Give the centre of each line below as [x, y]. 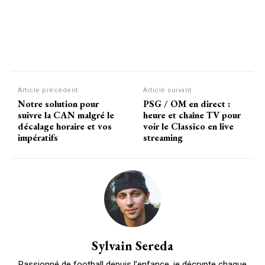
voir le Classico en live [189, 126]
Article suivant [167, 90]
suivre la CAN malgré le [66, 115]
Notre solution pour [58, 104]
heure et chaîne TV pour [192, 115]
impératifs [38, 137]
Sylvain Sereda [132, 245]
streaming [163, 137]
